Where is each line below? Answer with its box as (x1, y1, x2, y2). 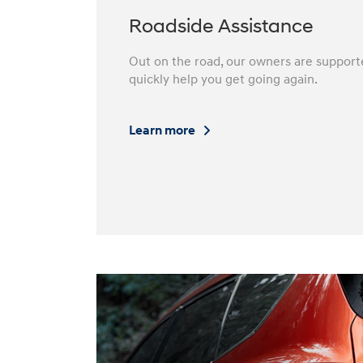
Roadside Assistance (129, 17, 314, 37)
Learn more (129, 122, 199, 139)
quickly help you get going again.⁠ (129, 70, 318, 88)
